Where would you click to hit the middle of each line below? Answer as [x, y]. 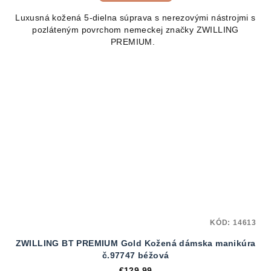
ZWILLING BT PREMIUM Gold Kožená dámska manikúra [135, 243]
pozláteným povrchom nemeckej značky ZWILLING [135, 29]
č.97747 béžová [135, 256]
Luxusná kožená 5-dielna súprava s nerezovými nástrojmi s [135, 17]
